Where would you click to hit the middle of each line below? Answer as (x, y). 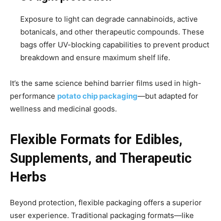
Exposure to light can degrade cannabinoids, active (109, 19)
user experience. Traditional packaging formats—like (102, 215)
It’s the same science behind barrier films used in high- (106, 83)
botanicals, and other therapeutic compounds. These (112, 32)
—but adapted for (168, 96)
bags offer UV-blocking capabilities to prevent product (115, 44)
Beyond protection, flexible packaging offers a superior (106, 202)
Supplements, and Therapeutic (101, 158)
